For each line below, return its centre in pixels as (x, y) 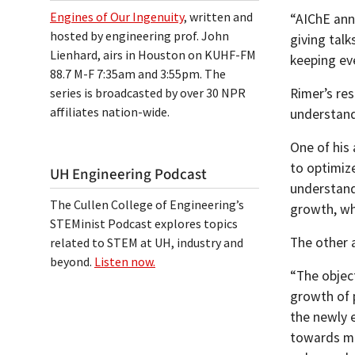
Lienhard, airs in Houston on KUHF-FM (153, 55)
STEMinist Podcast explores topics (144, 223)
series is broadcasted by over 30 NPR (148, 93)
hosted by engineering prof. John (139, 36)
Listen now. (125, 261)
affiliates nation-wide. (110, 112)
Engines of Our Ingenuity (117, 17)
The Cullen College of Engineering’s (147, 204)
